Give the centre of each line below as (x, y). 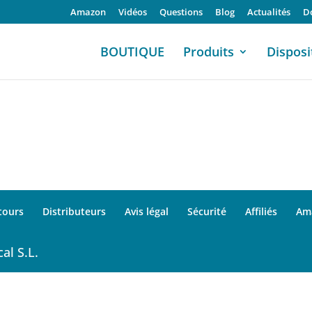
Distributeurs (75, 211)
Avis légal (147, 211)
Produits (209, 51)
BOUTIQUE (132, 51)
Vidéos (133, 11)
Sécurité (207, 211)
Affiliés (262, 211)
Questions (181, 11)
